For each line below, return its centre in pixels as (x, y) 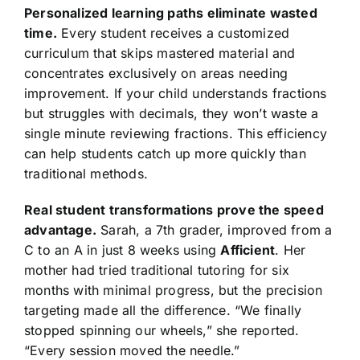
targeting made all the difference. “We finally (163, 310)
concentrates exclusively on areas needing (156, 73)
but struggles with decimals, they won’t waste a (171, 113)
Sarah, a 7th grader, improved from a (214, 229)
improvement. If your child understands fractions (175, 93)
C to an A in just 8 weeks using (122, 250)
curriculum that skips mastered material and (160, 53)
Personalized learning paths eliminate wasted (170, 12)
